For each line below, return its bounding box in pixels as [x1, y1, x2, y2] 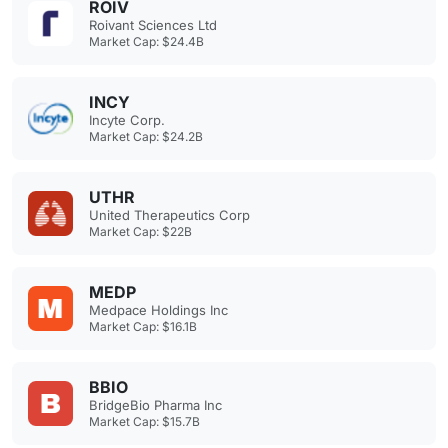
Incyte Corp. [89, 112, 165, 128]
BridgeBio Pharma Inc [89, 397, 222, 413]
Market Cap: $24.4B [89, 34, 204, 49]
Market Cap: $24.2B [89, 129, 203, 144]
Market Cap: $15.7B [89, 414, 200, 429]
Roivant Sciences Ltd [89, 17, 217, 33]
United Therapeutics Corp [89, 207, 250, 223]
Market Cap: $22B [89, 224, 192, 239]
